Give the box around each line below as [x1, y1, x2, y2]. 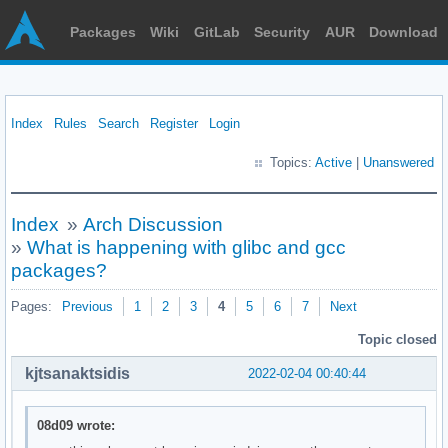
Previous [62, 299, 113, 314]
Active [315, 155, 352, 170]
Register [150, 116, 198, 131]
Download [368, 24, 438, 40]
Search [98, 116, 139, 131]
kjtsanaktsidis [25, 364, 130, 382]
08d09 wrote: [37, 418, 116, 434]
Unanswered [363, 155, 434, 170]
